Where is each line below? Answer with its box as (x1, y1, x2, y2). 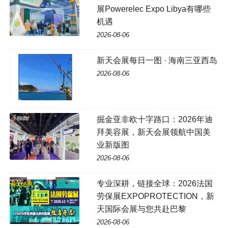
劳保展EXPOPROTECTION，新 (96, 192, 214, 201)
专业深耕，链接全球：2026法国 (96, 179, 213, 188)
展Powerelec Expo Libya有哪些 (96, 5, 211, 14)
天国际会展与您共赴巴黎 (96, 205, 186, 214)
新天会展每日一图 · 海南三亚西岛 (96, 56, 217, 65)
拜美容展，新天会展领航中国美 (96, 128, 211, 137)
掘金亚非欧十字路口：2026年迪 (96, 115, 213, 124)
